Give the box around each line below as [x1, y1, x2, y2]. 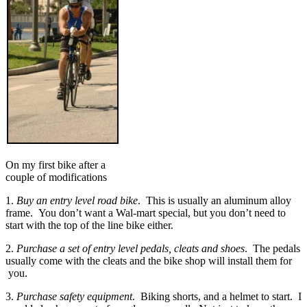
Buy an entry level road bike [16, 194, 138, 206]
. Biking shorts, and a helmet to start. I [132, 290, 302, 302]
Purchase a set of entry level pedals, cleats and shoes [16, 242, 245, 254]
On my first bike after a [5, 158, 106, 171]
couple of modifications [5, 171, 107, 183]
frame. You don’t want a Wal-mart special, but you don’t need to [5, 206, 286, 219]
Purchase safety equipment [16, 290, 132, 302]
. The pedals [245, 242, 300, 254]
